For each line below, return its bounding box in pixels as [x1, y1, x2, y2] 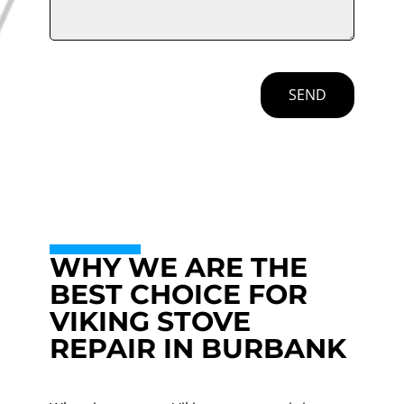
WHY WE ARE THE [49, 250, 308, 284]
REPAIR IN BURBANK [49, 331, 346, 365]
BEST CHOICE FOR [49, 277, 308, 311]
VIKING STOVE [49, 304, 251, 338]
